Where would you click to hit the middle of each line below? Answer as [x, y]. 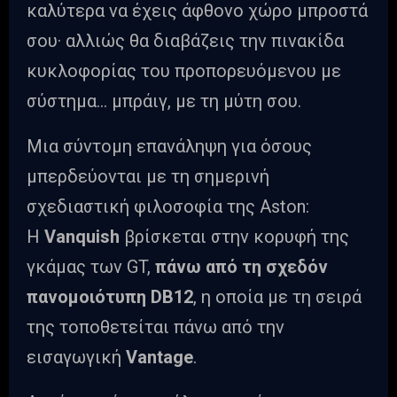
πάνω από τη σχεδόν [241, 267]
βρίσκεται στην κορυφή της [237, 237]
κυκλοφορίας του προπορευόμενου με [184, 71]
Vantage [160, 358]
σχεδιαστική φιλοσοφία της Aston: [168, 207]
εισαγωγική [76, 358]
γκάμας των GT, [91, 267]
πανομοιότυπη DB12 [110, 297]
